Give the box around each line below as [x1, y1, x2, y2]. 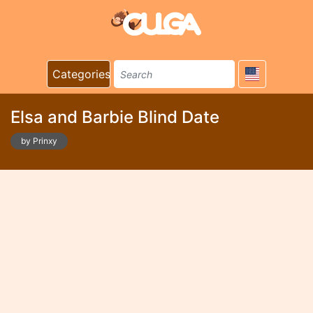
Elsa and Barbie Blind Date [10, 107, 219, 127]
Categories [52, 67, 110, 81]
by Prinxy [21, 136, 57, 146]
